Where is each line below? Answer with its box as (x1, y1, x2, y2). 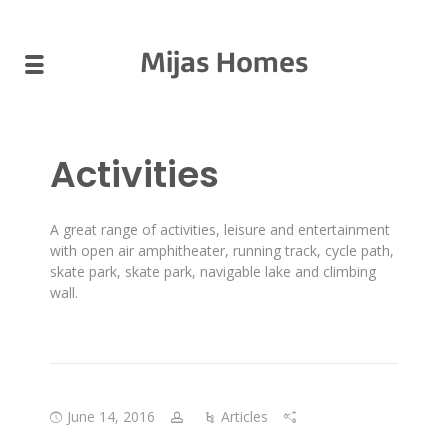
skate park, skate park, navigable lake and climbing (50, 262, 376, 281)
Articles (221, 407, 268, 426)
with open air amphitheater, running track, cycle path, (50, 241, 394, 260)
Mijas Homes (140, 50, 308, 80)
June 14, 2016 (67, 407, 155, 426)
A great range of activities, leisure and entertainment (50, 220, 390, 239)
